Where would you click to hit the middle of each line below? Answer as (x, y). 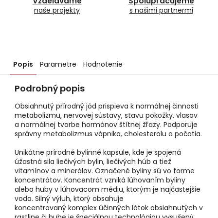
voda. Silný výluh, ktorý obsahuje (69, 199)
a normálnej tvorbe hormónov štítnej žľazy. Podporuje (106, 125)
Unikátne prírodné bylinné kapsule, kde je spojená (98, 153)
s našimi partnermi (161, 10)
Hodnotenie (103, 64)
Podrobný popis (50, 89)
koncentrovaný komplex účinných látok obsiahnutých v (109, 208)
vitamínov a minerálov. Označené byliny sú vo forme (105, 171)
